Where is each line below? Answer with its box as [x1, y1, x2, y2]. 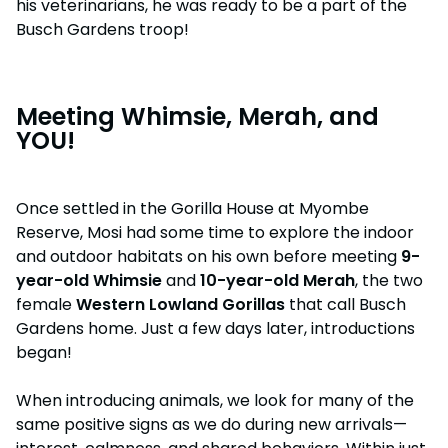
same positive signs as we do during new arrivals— [16, 413, 407, 437]
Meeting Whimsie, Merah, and [16, 100, 379, 134]
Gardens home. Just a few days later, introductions [16, 317, 415, 341]
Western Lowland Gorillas [76, 293, 285, 317]
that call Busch [285, 293, 406, 317]
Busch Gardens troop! [16, 17, 189, 41]
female [16, 293, 76, 317]
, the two [355, 269, 423, 293]
